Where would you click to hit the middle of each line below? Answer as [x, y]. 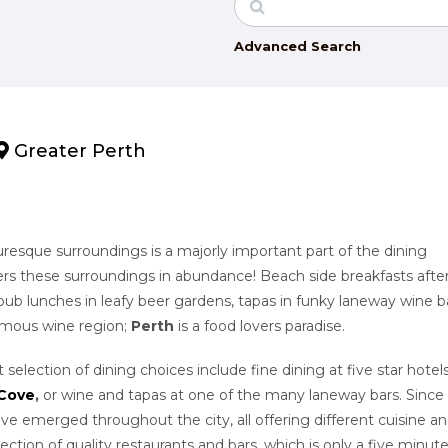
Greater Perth [77, 150]
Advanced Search [297, 45]
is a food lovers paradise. [259, 325]
